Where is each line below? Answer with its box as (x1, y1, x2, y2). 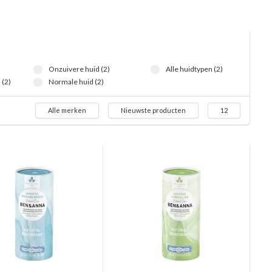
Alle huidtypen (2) (166, 64, 223, 73)
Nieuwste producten (121, 106, 186, 114)
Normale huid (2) (48, 77, 104, 86)
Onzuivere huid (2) (48, 64, 110, 73)
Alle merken (48, 106, 86, 114)
